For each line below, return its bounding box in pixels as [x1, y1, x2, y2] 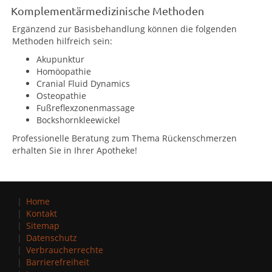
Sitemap [26, 220, 60, 232]
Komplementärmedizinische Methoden [11, 4, 204, 17]
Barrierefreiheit [26, 256, 90, 268]
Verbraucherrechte [26, 244, 104, 256]
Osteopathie [36, 90, 86, 101]
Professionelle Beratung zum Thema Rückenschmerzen [12, 132, 237, 144]
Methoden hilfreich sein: [12, 35, 112, 47]
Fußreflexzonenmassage [36, 102, 135, 114]
